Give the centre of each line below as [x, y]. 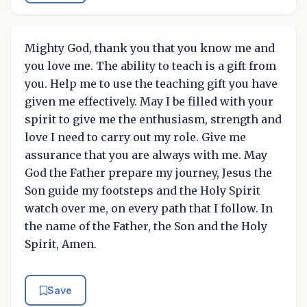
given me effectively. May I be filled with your [149, 101]
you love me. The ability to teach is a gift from [150, 65]
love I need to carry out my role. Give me [135, 137]
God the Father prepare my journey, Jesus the [148, 172]
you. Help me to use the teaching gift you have [151, 83]
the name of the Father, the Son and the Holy [146, 226]
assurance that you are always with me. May [146, 155]
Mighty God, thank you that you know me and [150, 48]
